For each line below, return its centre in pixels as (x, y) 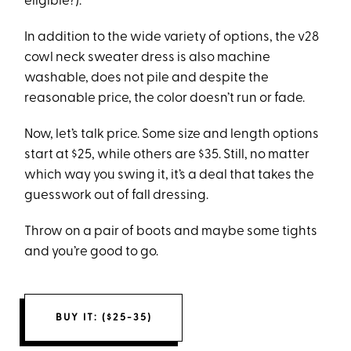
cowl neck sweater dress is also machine (148, 58)
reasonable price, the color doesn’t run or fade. (165, 98)
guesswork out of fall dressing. (117, 195)
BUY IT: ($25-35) (103, 318)
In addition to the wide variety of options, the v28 (172, 37)
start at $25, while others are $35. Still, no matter (167, 155)
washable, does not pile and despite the (147, 78)
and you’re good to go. (92, 252)
